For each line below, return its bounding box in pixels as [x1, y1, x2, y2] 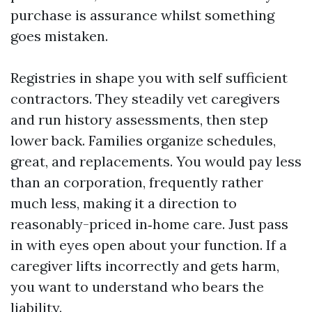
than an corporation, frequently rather [10, 173, 263, 191]
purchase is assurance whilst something [10, 6, 274, 24]
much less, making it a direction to [10, 194, 237, 212]
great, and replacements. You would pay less [10, 153, 302, 170]
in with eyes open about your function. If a [10, 236, 287, 253]
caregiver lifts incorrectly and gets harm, [10, 257, 279, 274]
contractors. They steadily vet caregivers [10, 90, 280, 107]
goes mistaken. [10, 27, 108, 45]
